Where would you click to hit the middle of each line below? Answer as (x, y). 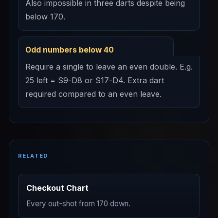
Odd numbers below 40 (70, 50)
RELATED (33, 156)
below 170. (45, 17)
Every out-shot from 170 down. (78, 204)
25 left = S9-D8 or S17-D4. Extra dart (95, 81)
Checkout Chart (57, 188)
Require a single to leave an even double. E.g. (109, 67)
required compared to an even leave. (93, 94)
